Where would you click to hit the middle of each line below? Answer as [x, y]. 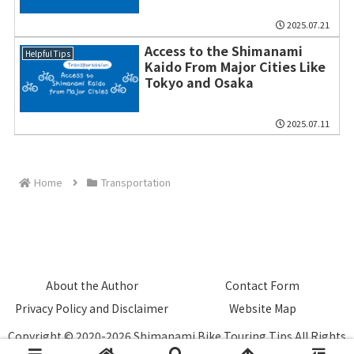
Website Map [262, 308]
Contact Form [262, 285]
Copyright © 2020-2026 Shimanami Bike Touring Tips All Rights [177, 335]
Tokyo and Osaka [199, 82]
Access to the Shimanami [223, 50]
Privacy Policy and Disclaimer [92, 308]
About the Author [92, 285]
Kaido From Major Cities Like [235, 66]
